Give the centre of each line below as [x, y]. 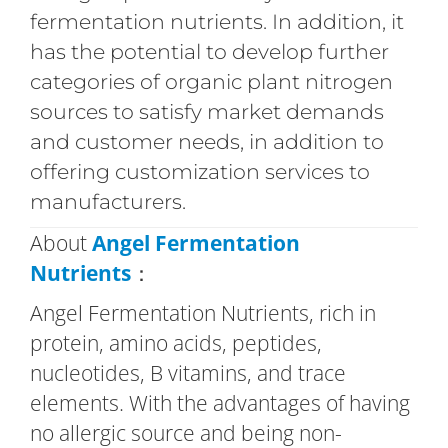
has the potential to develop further [209, 51]
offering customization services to [199, 171]
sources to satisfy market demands [206, 111]
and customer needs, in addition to [206, 141]
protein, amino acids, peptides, [175, 342]
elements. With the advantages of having [219, 402]
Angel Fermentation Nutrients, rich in [202, 312]
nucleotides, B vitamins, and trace [187, 372]
